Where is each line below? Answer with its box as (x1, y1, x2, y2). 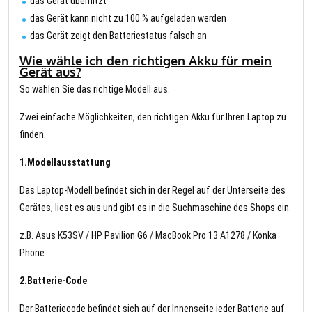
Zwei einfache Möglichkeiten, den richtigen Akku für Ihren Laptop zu (19, 111, 286, 123)
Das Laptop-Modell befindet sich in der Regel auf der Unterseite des (19, 185, 286, 196)
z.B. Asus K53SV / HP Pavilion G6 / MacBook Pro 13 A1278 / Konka (19, 230, 276, 242)
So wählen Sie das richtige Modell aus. (19, 84, 170, 95)
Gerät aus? (19, 64, 81, 80)
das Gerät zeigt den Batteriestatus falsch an (30, 30, 207, 42)
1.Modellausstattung (19, 157, 111, 169)
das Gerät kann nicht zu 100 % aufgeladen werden (30, 13, 226, 24)
